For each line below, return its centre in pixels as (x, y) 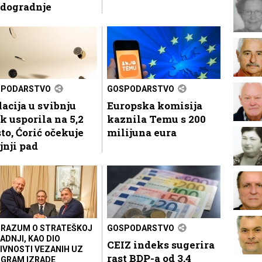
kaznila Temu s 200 (156, 119)
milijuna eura (142, 132)
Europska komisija (155, 105)
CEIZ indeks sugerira (161, 244)
